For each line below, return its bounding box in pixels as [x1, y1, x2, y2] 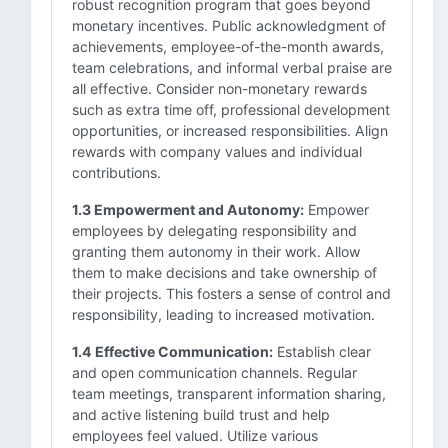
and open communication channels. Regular [72, 364, 357, 381]
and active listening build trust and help [72, 406, 330, 423]
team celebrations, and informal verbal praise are [72, 59, 392, 76]
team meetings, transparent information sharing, [72, 385, 386, 402]
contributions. [72, 164, 161, 181]
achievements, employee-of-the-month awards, [72, 38, 384, 55]
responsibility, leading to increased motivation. [72, 306, 375, 323]
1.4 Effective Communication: [72, 343, 273, 360]
